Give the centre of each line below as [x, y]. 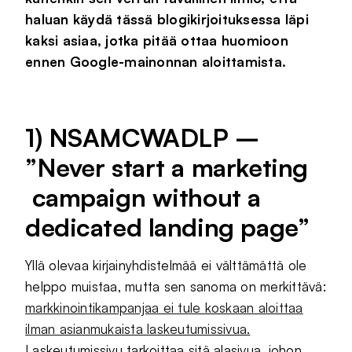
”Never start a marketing [167, 167]
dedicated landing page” [167, 227]
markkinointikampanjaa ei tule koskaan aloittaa [164, 308]
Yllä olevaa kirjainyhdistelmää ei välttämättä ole [166, 265]
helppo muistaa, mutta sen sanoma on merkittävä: [176, 286]
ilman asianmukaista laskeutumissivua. [138, 329]
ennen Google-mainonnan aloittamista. [156, 62]
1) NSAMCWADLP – [142, 137]
